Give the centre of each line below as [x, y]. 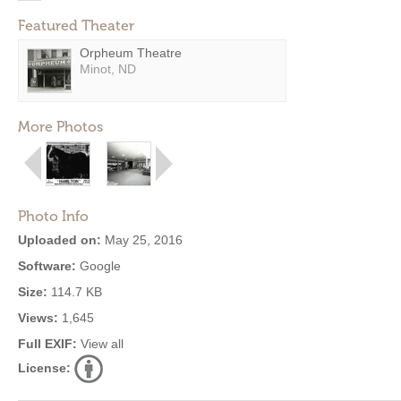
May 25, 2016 [142, 240]
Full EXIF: [47, 344]
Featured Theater [76, 26]
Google [98, 266]
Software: [47, 266]
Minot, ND [108, 69]
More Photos [60, 127]
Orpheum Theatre [131, 53]
